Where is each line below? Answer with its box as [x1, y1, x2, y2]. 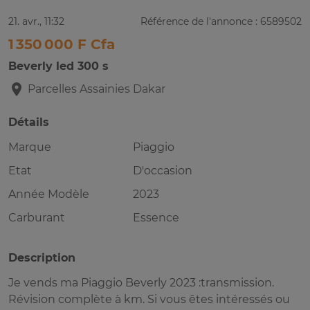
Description [8, 251, 75, 265]
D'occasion [133, 164, 192, 178]
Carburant [8, 211, 65, 225]
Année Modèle [8, 188, 89, 201]
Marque [8, 140, 51, 154]
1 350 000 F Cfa [8, 36, 115, 53]
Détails [8, 116, 49, 129]
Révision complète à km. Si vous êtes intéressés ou [8, 293, 290, 307]
